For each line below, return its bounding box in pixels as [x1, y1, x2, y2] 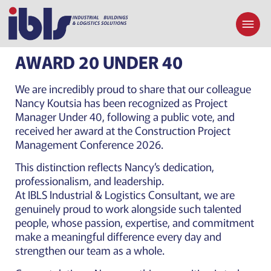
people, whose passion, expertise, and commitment [15, 214, 254, 230]
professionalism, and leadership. [15, 172, 164, 189]
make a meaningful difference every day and [15, 228, 221, 244]
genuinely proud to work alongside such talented [15, 200, 241, 217]
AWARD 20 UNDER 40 [15, 49, 183, 74]
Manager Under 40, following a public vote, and [15, 108, 235, 124]
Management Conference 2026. [15, 135, 163, 152]
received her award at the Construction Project [15, 122, 230, 138]
